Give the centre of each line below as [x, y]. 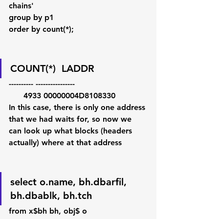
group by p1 [31, 17]
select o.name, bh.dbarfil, [70, 182]
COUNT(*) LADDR [52, 68]
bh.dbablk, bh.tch [51, 196]
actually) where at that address [65, 142]
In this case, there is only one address [78, 107]
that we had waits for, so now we [71, 119]
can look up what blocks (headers [72, 131]
